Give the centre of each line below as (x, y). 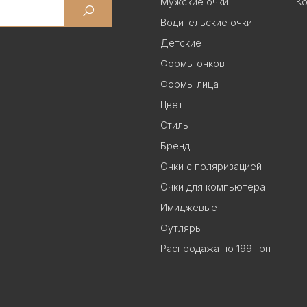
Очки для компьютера (213, 187)
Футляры (181, 228)
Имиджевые (189, 207)
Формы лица (189, 84)
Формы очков (193, 63)
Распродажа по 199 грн (216, 248)
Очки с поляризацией (211, 166)
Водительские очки (206, 22)
